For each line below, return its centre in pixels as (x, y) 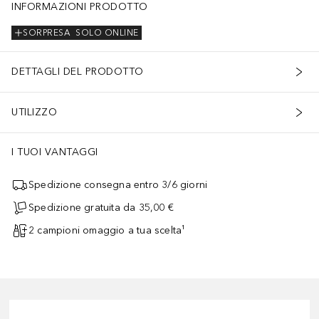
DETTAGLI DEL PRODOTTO (78, 72)
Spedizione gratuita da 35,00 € (101, 208)
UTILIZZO (34, 113)
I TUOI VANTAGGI (55, 152)
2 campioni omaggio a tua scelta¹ (107, 231)
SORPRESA (46, 33)
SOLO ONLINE (107, 33)
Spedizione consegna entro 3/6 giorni (118, 185)
